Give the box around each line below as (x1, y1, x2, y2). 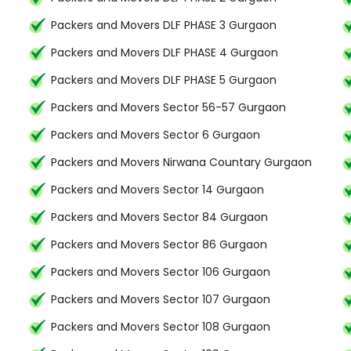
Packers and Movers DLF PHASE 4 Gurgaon (51, 45, 278, 60)
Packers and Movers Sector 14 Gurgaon (51, 182, 264, 197)
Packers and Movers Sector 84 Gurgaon (51, 209, 268, 225)
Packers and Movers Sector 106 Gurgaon (51, 264, 270, 280)
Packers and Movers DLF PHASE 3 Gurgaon (51, 17, 277, 33)
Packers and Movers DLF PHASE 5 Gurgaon (51, 72, 277, 88)
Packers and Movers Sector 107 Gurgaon (51, 291, 270, 307)
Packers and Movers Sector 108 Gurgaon (51, 319, 270, 335)
